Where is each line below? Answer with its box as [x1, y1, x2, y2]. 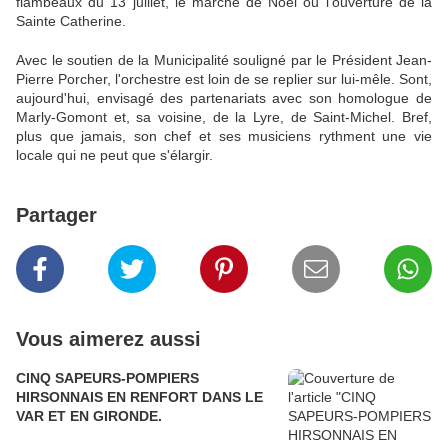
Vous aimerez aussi [16, 328, 201, 351]
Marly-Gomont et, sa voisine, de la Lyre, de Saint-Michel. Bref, [16, 109, 432, 126]
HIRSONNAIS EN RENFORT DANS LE [16, 389, 263, 406]
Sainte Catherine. [16, 13, 126, 30]
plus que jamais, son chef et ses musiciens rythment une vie [16, 128, 432, 145]
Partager [16, 204, 97, 227]
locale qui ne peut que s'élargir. [16, 147, 213, 164]
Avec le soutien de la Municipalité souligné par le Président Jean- [16, 52, 432, 69]
